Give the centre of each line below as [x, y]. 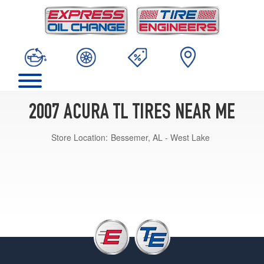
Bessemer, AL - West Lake [160, 137]
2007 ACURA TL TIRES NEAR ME [132, 113]
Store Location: [80, 137]
